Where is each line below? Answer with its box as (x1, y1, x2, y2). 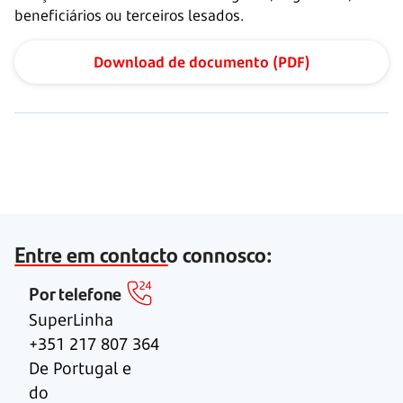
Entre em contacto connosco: (14, 238, 273, 269)
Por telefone (29, 280, 121, 306)
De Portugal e (29, 357, 131, 379)
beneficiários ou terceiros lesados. (14, 5, 244, 25)
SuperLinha (29, 309, 113, 330)
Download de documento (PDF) (93, 52, 310, 72)
